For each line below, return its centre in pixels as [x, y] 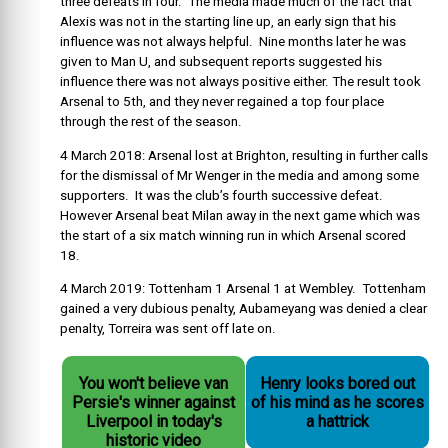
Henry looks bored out [338, 384]
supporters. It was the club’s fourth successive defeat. [223, 195]
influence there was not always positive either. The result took [240, 82]
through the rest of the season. [151, 122]
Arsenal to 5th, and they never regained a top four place [222, 102]
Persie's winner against [154, 403]
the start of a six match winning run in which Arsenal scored [233, 235]
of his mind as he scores [338, 403]
